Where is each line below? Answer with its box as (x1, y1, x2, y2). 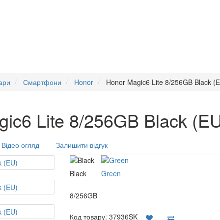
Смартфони (23, 77, 61, 87)
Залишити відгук (56, 140, 108, 150)
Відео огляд (1, 140, 39, 150)
